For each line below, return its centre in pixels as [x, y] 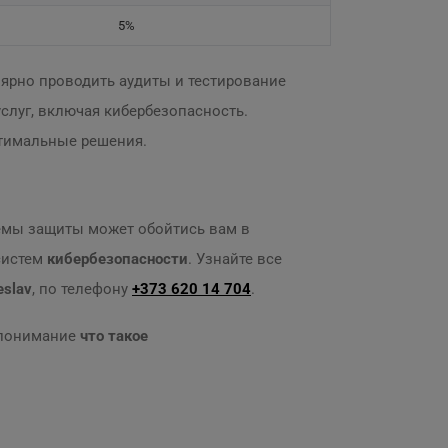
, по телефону [82, 289]
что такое [114, 336]
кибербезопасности [117, 259]
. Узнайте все [235, 259]
